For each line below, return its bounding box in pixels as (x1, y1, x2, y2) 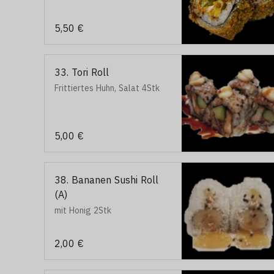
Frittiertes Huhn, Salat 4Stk (54, 83, 160, 94)
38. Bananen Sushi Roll (54, 174, 158, 186)
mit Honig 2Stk (54, 205, 111, 216)
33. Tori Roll (54, 66, 109, 78)
